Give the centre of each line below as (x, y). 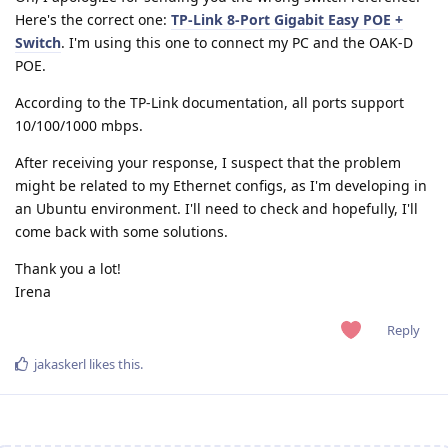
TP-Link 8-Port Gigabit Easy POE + (287, 20)
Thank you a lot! (68, 269)
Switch (38, 43)
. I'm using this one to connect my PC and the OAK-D (237, 43)
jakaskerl (60, 363)
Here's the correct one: (93, 20)
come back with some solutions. (121, 232)
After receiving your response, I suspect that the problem (208, 163)
